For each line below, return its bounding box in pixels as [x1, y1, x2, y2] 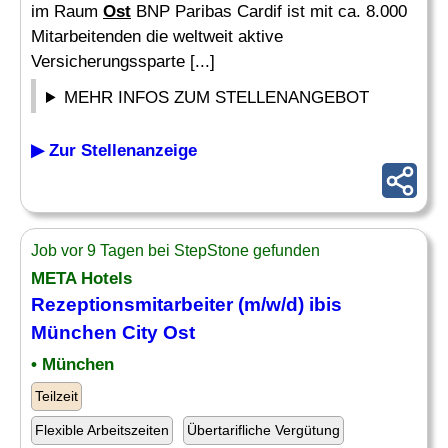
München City [31, 322, 163, 343]
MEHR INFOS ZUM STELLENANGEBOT [64, 88, 370, 107]
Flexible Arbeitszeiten [35, 422, 169, 438]
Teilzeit [35, 388, 78, 404]
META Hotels [31, 269, 132, 288]
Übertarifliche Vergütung [187, 422, 340, 438]
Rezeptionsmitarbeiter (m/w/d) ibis [31, 294, 342, 315]
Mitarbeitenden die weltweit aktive [31, 27, 283, 46]
